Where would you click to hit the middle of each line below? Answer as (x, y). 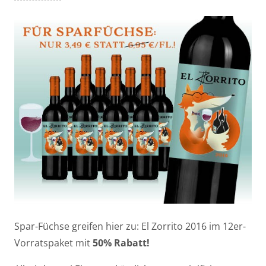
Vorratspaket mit (53, 243)
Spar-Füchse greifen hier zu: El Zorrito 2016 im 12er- (130, 226)
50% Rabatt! (121, 243)
